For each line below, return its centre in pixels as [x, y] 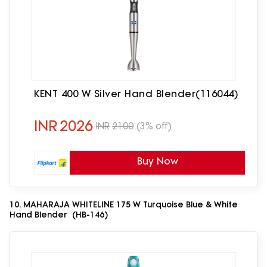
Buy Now [157, 161]
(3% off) [154, 126]
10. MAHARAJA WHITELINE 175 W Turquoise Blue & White [124, 204]
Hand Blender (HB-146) [59, 215]
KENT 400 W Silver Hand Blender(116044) [136, 94]
